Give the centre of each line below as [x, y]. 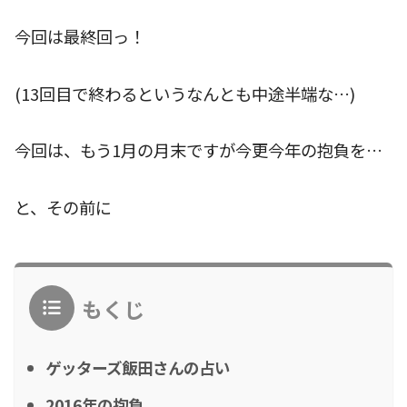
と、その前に [63, 207]
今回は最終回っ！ [80, 36]
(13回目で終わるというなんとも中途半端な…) [185, 93]
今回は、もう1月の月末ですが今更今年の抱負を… [199, 150]
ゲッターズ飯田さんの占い [138, 367]
